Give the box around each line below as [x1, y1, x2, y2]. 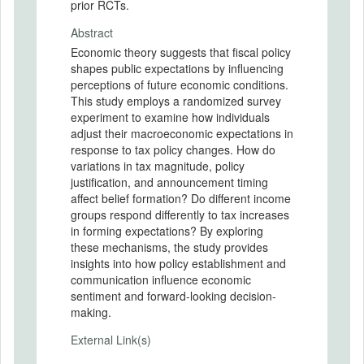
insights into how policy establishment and [71, 254, 286, 271]
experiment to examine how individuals [71, 108, 270, 125]
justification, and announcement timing [71, 173, 268, 190]
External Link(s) [71, 331, 151, 348]
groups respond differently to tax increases [71, 206, 289, 223]
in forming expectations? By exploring [71, 222, 263, 239]
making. [71, 303, 111, 320]
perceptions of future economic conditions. [71, 76, 288, 93]
